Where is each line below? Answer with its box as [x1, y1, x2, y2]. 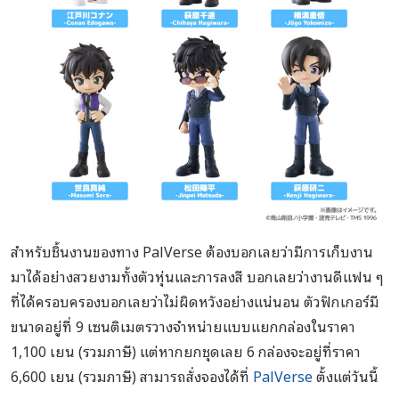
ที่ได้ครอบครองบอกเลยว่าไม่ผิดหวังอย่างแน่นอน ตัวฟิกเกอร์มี [11, 289, 379, 313]
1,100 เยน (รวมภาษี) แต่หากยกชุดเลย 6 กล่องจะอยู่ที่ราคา [11, 339, 361, 363]
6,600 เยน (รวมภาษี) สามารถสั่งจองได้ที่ [11, 364, 253, 388]
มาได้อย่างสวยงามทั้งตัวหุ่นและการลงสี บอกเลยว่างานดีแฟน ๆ [11, 265, 384, 289]
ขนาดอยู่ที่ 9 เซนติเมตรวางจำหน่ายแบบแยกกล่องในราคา [11, 314, 355, 338]
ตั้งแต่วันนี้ [313, 364, 379, 388]
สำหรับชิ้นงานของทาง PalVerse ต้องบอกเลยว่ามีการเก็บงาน [11, 240, 373, 264]
